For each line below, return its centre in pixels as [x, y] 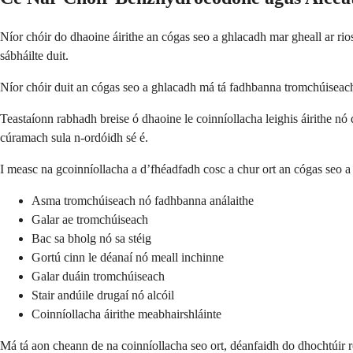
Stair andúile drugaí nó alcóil [103, 295]
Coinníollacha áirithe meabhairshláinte [126, 314]
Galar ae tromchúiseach [90, 219]
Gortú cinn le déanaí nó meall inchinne [128, 257]
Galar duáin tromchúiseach [98, 276]
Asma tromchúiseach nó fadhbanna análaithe [143, 200]
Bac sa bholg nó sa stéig [91, 238]
